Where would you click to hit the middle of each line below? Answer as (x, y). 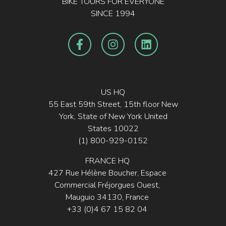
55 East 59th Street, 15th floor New (113, 104)
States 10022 (113, 128)
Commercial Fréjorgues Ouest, (107, 185)
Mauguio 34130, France (107, 197)
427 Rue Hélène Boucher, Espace (107, 173)
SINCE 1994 (113, 13)
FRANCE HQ (107, 161)
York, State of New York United (113, 116)
